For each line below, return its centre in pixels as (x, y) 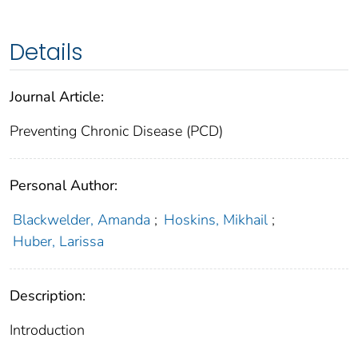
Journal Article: (57, 97)
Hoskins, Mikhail (216, 220)
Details (46, 53)
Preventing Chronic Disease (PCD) (116, 131)
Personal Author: (64, 186)
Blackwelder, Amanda (81, 220)
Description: (48, 296)
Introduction (47, 330)
